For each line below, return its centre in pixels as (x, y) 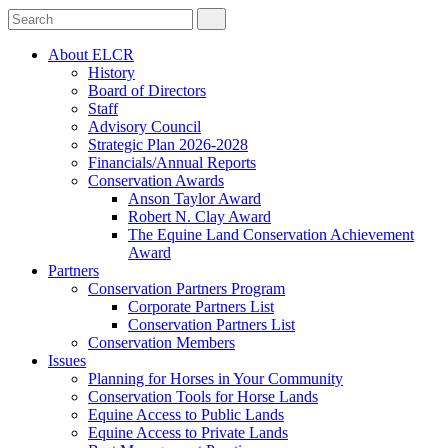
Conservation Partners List (211, 324)
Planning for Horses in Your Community (215, 378)
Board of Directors (147, 90)
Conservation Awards (156, 180)
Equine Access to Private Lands (188, 432)
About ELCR (91, 54)
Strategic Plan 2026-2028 (168, 144)
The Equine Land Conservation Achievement (271, 234)
